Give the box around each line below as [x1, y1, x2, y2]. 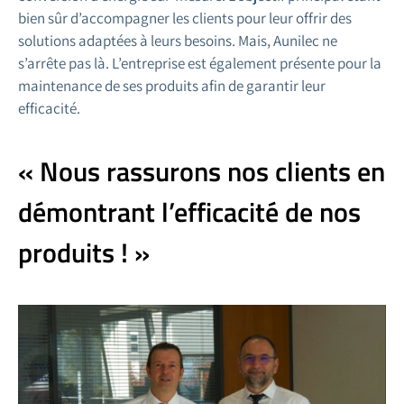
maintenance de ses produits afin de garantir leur [18, 75, 326, 96]
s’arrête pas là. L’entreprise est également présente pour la [18, 52, 381, 73]
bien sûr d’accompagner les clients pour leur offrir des [18, 7, 352, 28]
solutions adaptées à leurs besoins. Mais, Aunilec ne [18, 30, 337, 50]
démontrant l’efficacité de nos [18, 190, 361, 233]
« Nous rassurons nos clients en [18, 150, 385, 192]
